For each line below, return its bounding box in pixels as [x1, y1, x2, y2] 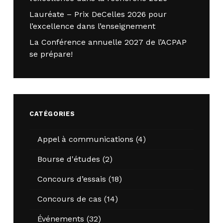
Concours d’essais [37, 174, 106, 184]
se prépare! [29, 49, 73, 59]
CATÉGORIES [29, 110, 75, 118]
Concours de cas [37, 194, 102, 204]
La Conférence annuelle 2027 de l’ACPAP [29, 37, 187, 47]
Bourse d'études [37, 154, 100, 164]
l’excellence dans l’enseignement [29, 21, 155, 31]
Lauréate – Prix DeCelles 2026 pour [29, 9, 167, 19]
